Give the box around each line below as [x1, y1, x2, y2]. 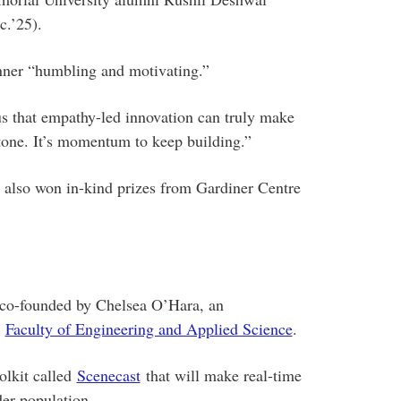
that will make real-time [140, 364, 302, 386]
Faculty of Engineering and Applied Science [4, 318, 293, 339]
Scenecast [76, 364, 141, 386]
